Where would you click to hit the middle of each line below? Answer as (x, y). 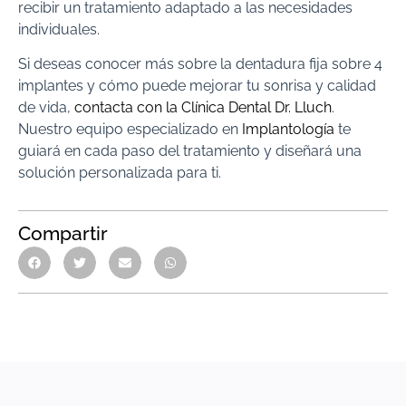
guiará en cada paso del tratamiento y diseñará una (190, 151)
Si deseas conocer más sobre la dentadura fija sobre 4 (200, 64)
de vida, (46, 107)
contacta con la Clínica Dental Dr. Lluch (203, 107)
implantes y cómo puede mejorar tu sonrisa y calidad (197, 86)
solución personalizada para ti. (120, 173)
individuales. (59, 29)
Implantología (288, 129)
